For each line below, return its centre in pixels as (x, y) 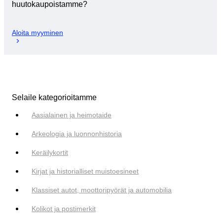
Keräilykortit (50, 152)
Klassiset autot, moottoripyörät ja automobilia (102, 190)
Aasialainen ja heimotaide (72, 115)
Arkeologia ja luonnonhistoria (77, 133)
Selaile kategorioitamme (54, 97)
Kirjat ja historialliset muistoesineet (85, 171)
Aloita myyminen (37, 32)
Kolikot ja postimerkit (64, 208)
